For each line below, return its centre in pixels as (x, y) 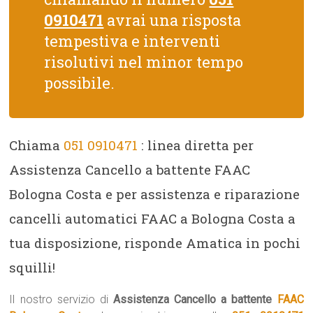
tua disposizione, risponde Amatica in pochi (155, 243)
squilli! (32, 267)
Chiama (37, 145)
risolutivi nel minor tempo (144, 62)
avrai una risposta (173, 20)
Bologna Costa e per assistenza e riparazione (155, 194)
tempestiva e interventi (132, 41)
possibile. (80, 83)
